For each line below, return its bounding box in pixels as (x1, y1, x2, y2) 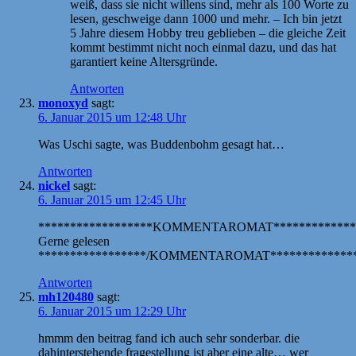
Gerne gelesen (38, 234, 110, 248)
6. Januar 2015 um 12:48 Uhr (38, 110, 186, 124)
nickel (38, 178, 70, 192)
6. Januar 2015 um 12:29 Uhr (38, 304, 186, 318)
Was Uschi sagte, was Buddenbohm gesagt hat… (38, 137, 284, 151)
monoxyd (38, 95, 88, 110)
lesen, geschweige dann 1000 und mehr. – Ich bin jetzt (70, 11, 342, 25)
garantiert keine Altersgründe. (70, 54, 218, 68)
